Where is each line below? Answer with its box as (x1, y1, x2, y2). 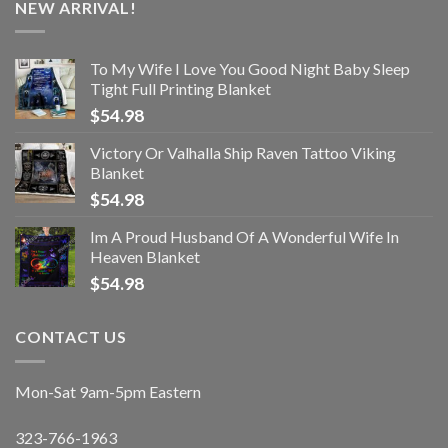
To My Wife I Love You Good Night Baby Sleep (90, 59, 410, 79)
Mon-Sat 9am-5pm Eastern (15, 381, 201, 401)
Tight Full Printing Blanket (90, 79, 271, 99)
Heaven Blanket (90, 247, 200, 267)
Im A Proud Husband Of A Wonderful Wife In (90, 227, 399, 247)
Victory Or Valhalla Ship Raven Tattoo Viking (90, 143, 396, 163)
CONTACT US (15, 327, 127, 347)
